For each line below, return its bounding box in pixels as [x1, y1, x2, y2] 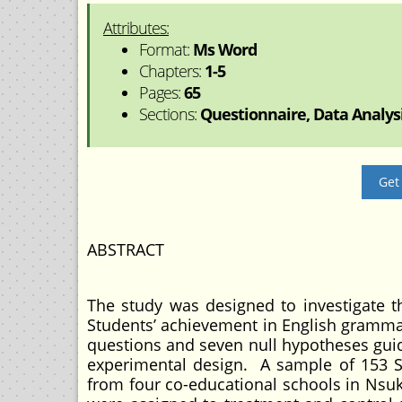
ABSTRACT [87, 239, 164, 260]
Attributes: [103, 17, 169, 39]
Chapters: [139, 60, 205, 82]
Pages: [139, 82, 184, 103]
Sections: [139, 103, 200, 125]
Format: [139, 39, 193, 60]
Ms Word [193, 39, 257, 60]
